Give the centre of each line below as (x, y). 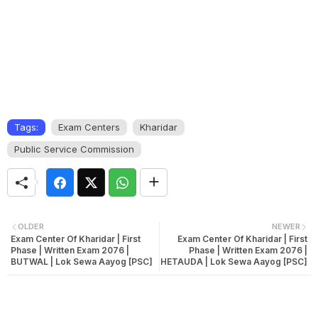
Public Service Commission (74, 149)
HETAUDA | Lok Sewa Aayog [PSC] (234, 262)
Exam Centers (89, 127)
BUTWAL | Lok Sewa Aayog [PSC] (82, 262)
